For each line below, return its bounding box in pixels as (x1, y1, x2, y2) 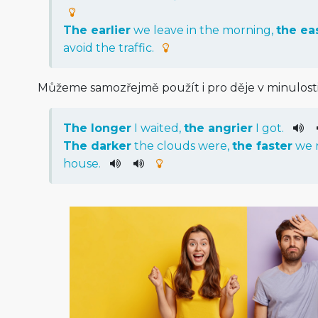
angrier (207, 121, 253, 136)
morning (221, 23, 271, 38)
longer (90, 121, 131, 136)
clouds (156, 139, 195, 153)
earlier (90, 23, 131, 38)
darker (90, 139, 131, 153)
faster (256, 139, 292, 153)
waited (140, 121, 179, 136)
